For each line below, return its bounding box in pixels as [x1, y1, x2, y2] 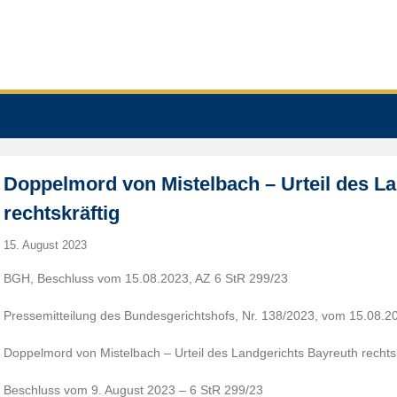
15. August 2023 [4, 238, 88, 252]
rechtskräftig [4, 202, 121, 224]
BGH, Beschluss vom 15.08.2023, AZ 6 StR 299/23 [4, 271, 289, 285]
